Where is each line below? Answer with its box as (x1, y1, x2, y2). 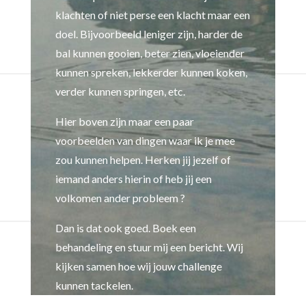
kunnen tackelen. (55, 279, 133, 292)
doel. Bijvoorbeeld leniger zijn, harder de (55, 27, 242, 41)
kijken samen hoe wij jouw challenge (55, 260, 222, 273)
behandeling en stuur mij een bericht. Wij (55, 240, 243, 254)
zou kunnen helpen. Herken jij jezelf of (55, 153, 231, 167)
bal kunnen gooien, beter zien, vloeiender (55, 46, 245, 60)
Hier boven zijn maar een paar (55, 115, 194, 128)
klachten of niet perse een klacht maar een (55, 8, 250, 22)
